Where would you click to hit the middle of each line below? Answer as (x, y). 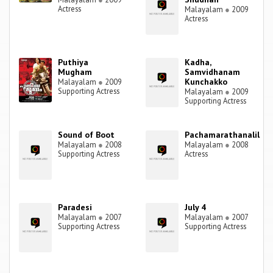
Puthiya (73, 62)
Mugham (75, 72)
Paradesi (75, 207)
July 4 (196, 207)
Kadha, (198, 62)
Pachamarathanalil (222, 135)
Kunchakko (206, 82)
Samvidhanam (213, 72)
